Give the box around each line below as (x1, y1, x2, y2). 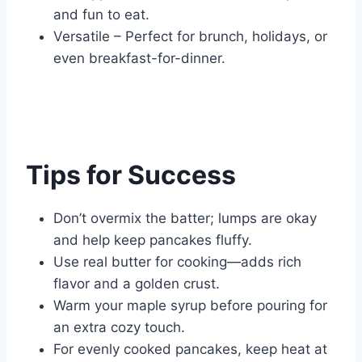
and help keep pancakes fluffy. (53, 232, 252, 249)
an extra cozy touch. (53, 319, 185, 336)
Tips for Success (26, 159, 236, 192)
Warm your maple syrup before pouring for (53, 297, 327, 314)
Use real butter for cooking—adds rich (53, 254, 301, 271)
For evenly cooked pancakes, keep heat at (53, 341, 327, 358)
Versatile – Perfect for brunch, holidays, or (53, 28, 327, 45)
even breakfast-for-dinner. (53, 50, 225, 67)
